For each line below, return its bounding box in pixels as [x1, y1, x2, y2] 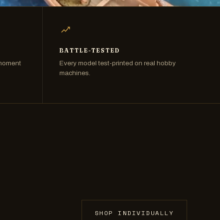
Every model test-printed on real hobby [59, 59, 176, 67]
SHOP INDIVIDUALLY [94, 208, 174, 218]
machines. [59, 69, 90, 77]
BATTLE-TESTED [59, 47, 120, 54]
